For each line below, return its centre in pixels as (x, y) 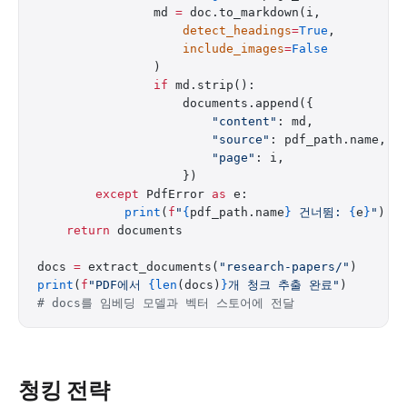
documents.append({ (175, 103)
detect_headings (164, 30)
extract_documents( (150, 267)
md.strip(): (212, 85)
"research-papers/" (284, 267)
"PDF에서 (118, 285)
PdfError (175, 194)
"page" (146, 158)
